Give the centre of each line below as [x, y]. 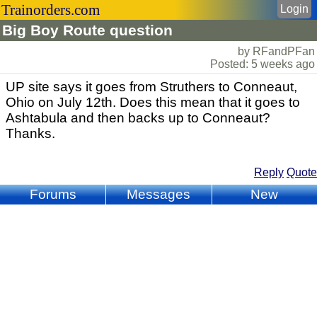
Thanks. [30, 133]
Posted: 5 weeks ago [263, 64]
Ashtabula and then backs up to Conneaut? [138, 118]
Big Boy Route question [87, 30]
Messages [159, 194]
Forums [53, 194]
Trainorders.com [51, 10]
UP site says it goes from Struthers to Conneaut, [151, 87]
